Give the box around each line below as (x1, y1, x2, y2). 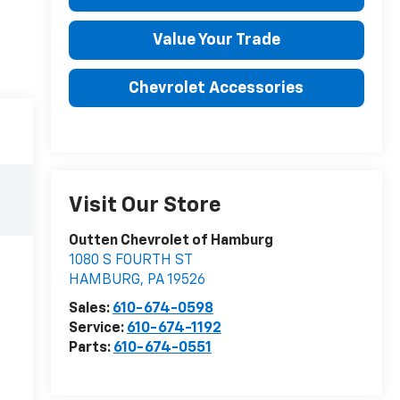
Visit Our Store (68, 195, 221, 217)
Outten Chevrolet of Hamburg (68, 234, 273, 249)
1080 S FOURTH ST (68, 254, 193, 269)
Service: (68, 321, 127, 337)
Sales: (68, 302, 112, 317)
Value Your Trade (152, 31, 280, 48)
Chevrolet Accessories (129, 79, 304, 96)
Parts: (68, 341, 113, 356)
